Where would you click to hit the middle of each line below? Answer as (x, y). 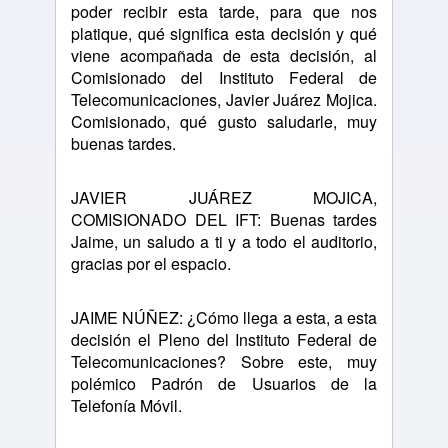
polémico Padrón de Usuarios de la (224, 383)
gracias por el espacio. (151, 263)
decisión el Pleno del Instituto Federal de (224, 339)
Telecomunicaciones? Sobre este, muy (224, 361)
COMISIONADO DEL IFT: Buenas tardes (224, 219)
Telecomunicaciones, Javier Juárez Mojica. (224, 99)
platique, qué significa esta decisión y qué (224, 33)
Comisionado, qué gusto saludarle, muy (224, 121)
